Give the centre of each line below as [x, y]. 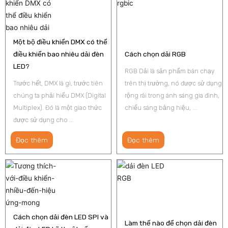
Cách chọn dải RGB [155, 54]
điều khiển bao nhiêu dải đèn [59, 54]
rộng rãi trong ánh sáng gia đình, [172, 95]
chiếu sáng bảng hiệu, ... [161, 107]
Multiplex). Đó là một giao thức [58, 107]
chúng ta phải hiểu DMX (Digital [60, 95]
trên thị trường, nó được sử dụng [173, 83]
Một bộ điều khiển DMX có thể [60, 41]
